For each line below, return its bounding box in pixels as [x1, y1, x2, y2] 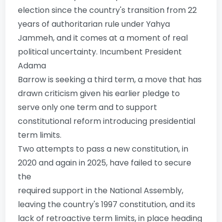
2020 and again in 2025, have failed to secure [18, 157, 192, 168]
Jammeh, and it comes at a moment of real [18, 32, 188, 44]
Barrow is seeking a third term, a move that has [18, 73, 202, 85]
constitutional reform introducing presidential [18, 115, 196, 127]
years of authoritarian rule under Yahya [18, 18, 170, 30]
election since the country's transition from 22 [18, 4, 197, 16]
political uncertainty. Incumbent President [18, 46, 182, 57]
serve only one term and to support [18, 101, 158, 113]
